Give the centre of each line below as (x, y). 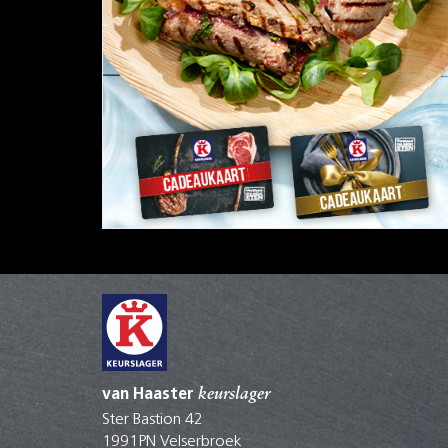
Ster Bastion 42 (152, 420)
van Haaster (148, 395)
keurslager (232, 395)
